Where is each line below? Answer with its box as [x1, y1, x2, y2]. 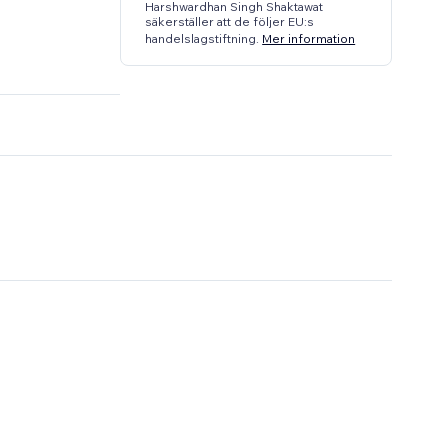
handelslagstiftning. [145, 30, 263, 46]
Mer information [262, 30, 356, 46]
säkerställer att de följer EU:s [145, 14, 315, 30]
